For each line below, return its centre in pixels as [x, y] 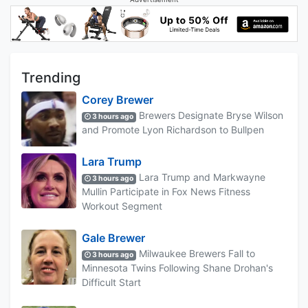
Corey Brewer [118, 100]
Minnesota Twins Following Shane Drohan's [177, 268]
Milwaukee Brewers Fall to [196, 254]
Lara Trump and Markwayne [201, 177]
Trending [51, 78]
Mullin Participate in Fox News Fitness [166, 192]
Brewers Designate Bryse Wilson [210, 115]
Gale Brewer [113, 238]
